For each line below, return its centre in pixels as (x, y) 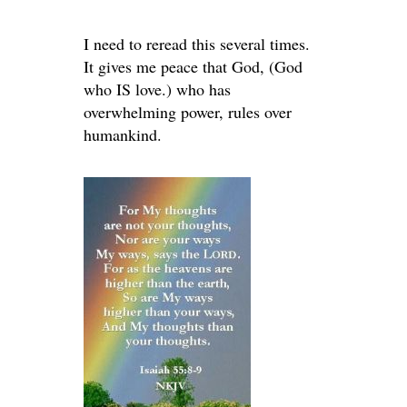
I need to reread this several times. (197, 44)
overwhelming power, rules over (188, 112)
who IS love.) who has (157, 89)
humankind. (123, 135)
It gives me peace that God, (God (193, 67)
